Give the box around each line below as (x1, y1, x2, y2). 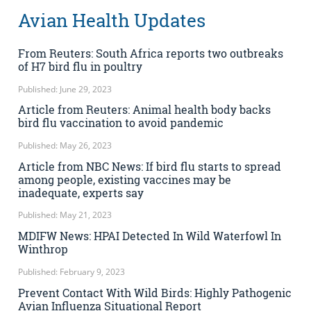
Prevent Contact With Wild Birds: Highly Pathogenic (18, 285, 292, 300)
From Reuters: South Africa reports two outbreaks (18, 45, 283, 60)
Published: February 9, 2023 (18, 265, 125, 278)
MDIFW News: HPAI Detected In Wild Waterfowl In (18, 228, 281, 244)
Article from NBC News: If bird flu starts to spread (18, 158, 281, 174)
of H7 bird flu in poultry (18, 58, 142, 74)
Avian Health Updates (18, 8, 205, 33)
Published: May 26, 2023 (18, 140, 112, 151)
